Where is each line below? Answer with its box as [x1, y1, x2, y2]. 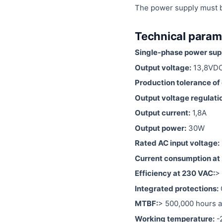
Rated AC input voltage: [135, 138, 220, 148]
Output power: [135, 123, 186, 133]
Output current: [135, 108, 190, 118]
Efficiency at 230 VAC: [135, 168, 215, 178]
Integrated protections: [135, 183, 219, 193]
